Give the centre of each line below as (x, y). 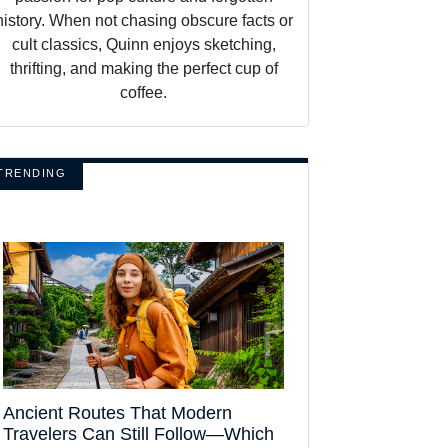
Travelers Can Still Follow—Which (138, 433)
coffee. (143, 92)
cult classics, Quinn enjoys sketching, (143, 44)
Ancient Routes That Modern (117, 412)
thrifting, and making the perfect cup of (143, 68)
